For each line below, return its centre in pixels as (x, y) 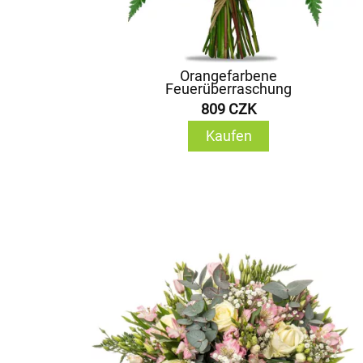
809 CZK (228, 109)
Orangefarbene (228, 76)
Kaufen (228, 136)
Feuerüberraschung (228, 89)
